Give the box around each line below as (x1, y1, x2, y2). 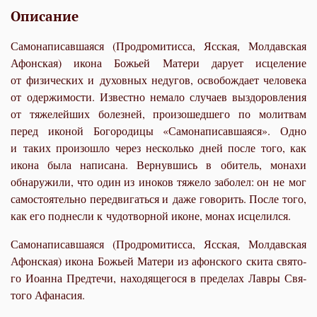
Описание (11, 6, 79, 25)
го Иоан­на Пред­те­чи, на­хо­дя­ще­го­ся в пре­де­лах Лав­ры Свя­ (11, 270, 306, 285)
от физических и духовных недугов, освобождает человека (11, 71, 306, 87)
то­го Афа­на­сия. (11, 287, 85, 302)
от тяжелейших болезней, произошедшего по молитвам (11, 105, 306, 121)
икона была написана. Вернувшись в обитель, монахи (11, 156, 306, 172)
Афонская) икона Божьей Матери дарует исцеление (11, 54, 306, 70)
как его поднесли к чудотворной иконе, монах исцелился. (11, 207, 291, 223)
